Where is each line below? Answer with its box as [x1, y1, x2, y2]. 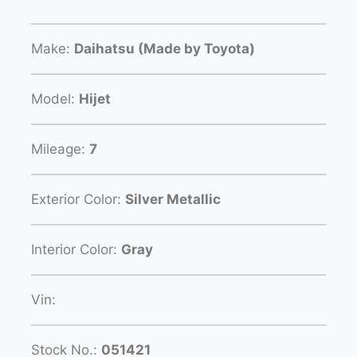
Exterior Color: [31, 191, 125, 208]
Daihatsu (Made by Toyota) [74, 41, 255, 57]
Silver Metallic [125, 191, 221, 208]
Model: [31, 91, 79, 108]
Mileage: [31, 141, 89, 158]
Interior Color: [31, 241, 121, 258]
